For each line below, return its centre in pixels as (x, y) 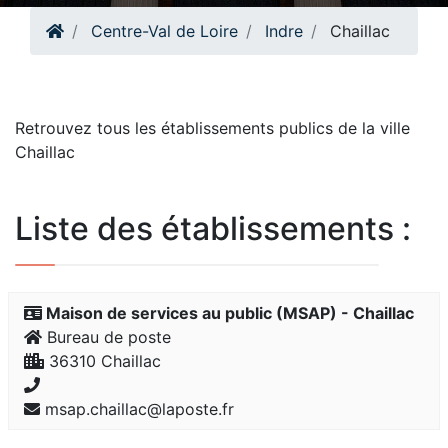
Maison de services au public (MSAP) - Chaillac (228, 313)
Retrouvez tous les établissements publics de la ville (212, 128)
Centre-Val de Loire (164, 31)
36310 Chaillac (102, 361)
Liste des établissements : (213, 228)
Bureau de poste (106, 337)
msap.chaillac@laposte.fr (137, 409)
